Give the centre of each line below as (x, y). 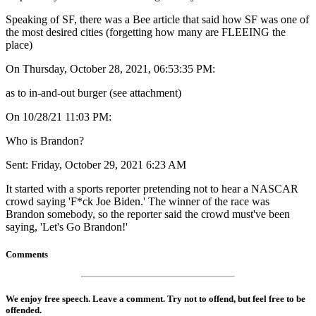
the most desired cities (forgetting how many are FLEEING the (146, 32)
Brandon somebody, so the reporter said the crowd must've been (148, 214)
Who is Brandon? (45, 141)
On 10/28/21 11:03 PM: (59, 117)
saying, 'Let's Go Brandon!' (67, 227)
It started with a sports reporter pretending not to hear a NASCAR (152, 189)
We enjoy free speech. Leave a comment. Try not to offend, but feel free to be (156, 298)
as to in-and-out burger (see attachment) (93, 93)
